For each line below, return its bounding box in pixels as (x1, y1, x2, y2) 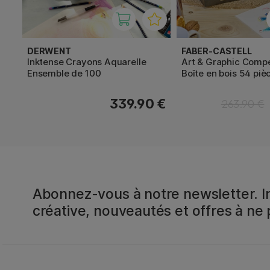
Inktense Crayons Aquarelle (27, 56, 146, 68)
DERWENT (27, 46, 71, 57)
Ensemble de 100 (27, 67, 101, 80)
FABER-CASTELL (181, 46, 252, 57)
